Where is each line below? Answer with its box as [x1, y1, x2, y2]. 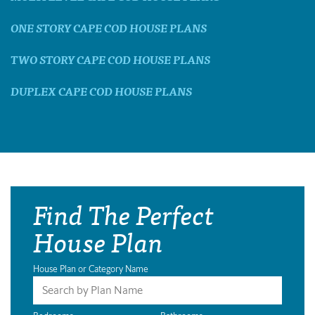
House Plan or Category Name [33, 262, 148, 275]
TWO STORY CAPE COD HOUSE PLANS [11, 49, 210, 68]
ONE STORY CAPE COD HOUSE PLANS [11, 18, 207, 37]
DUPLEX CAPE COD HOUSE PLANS [11, 81, 192, 100]
